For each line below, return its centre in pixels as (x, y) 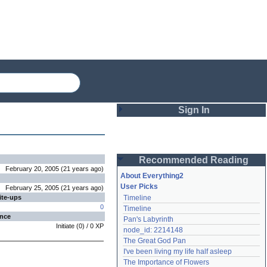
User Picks (139, 187)
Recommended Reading (194, 160)
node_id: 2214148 (153, 230)
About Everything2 (152, 176)
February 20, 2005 (32, 169)
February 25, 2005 (32, 188)
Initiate (65, 226)
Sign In (194, 110)
